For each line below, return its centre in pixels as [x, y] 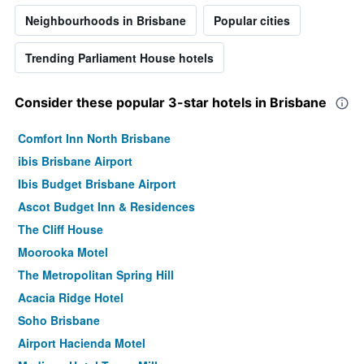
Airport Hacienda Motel [82, 343]
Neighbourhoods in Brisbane [106, 21]
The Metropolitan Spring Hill [96, 275]
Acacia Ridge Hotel [71, 298]
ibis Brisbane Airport [75, 161]
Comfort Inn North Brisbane [94, 139]
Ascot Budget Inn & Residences [106, 207]
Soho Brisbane [59, 321]
